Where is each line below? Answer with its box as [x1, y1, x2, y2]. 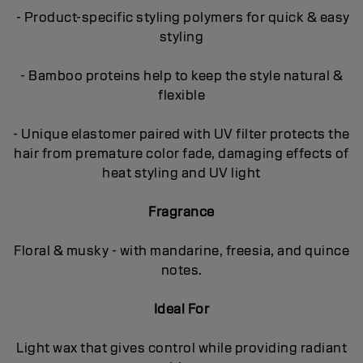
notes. [160, 261, 203, 279]
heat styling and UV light [102, 164, 261, 181]
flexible [158, 86, 205, 104]
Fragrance [148, 203, 215, 220]
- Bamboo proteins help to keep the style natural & [20, 66, 343, 84]
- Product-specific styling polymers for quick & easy [13, 8, 350, 26]
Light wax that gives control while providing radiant [16, 339, 347, 357]
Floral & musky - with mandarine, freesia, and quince [14, 241, 349, 259]
